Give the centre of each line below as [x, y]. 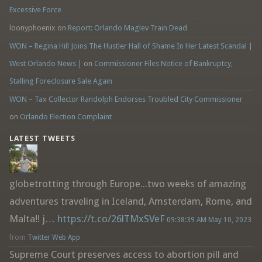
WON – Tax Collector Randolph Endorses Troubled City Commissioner [126, 99]
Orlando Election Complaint [65, 117]
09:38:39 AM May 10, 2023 [209, 220]
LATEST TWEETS [42, 139]
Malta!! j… [33, 219]
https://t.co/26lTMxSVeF [111, 219]
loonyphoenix [32, 28]
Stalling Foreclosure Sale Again [61, 81]
